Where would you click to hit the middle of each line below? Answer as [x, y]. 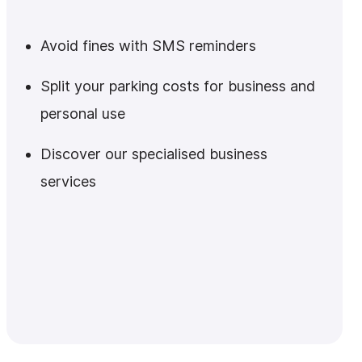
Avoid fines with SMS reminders [148, 46]
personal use [83, 114]
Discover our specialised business [154, 154]
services [68, 181]
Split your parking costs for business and [178, 86]
